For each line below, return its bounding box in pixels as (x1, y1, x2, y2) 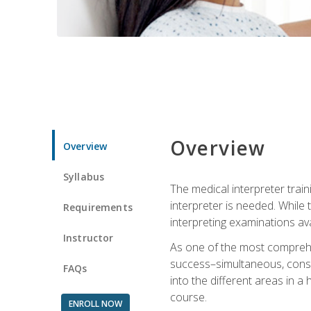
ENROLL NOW (68, 297, 122, 310)
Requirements (63, 200, 133, 214)
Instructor (63, 230, 114, 244)
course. (169, 289, 207, 305)
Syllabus (63, 169, 105, 183)
